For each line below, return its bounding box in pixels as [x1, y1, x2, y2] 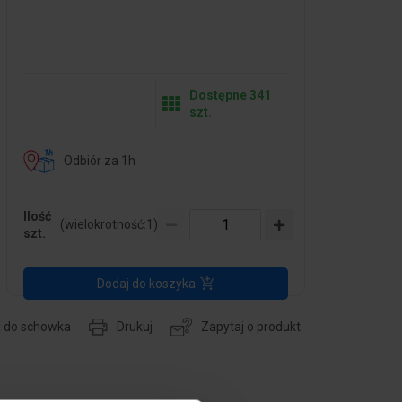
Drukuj [116, 319, 153, 335]
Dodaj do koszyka [97, 276, 197, 292]
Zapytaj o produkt [200, 319, 301, 335]
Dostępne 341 [189, 88, 272, 103]
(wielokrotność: [59, 217, 146, 232]
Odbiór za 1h [63, 153, 135, 169]
